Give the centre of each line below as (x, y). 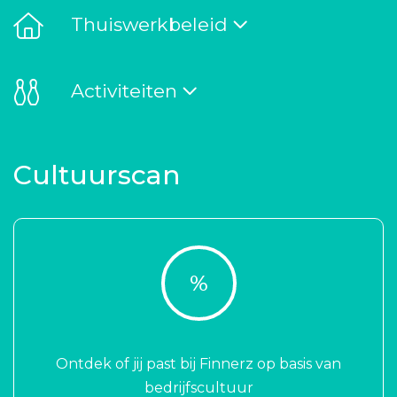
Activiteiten (124, 91)
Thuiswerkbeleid (149, 24)
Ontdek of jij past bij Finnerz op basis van (198, 364)
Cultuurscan (97, 175)
